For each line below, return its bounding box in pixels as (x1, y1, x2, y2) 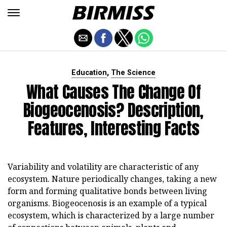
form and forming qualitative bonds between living (8, 185, 207, 197)
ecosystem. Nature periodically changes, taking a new (8, 173, 217, 184)
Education (71, 68, 107, 77)
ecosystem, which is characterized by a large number (8, 210, 214, 221)
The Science (111, 68, 156, 77)
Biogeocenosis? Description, (23, 98, 204, 123)
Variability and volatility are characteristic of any (8, 161, 199, 172)
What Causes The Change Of (26, 80, 201, 104)
